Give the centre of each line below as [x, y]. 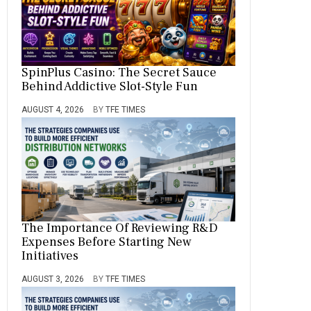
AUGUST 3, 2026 [53, 279]
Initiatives [50, 256]
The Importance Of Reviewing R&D [120, 228]
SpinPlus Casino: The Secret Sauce [119, 73]
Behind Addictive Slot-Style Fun [110, 86]
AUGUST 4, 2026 [53, 110]
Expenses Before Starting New [107, 242]
